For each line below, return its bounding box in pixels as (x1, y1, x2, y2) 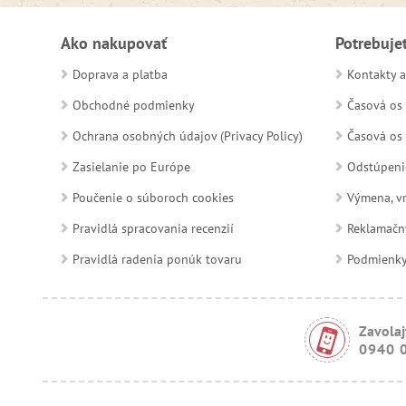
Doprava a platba (72, 65, 168, 82)
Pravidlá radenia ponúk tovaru (72, 250, 242, 267)
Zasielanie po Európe (72, 158, 190, 175)
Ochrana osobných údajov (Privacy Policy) (72, 127, 303, 144)
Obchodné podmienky (72, 96, 195, 113)
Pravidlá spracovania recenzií (72, 219, 234, 237)
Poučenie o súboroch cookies (72, 188, 234, 206)
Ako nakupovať (61, 32, 167, 53)
